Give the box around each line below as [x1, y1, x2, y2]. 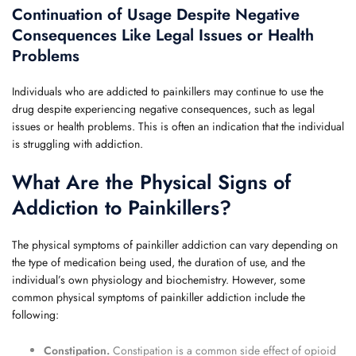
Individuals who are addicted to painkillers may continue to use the [12, 83, 323, 99]
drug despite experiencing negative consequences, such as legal [12, 101, 315, 117]
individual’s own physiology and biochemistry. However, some [12, 272, 305, 288]
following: [12, 307, 59, 323]
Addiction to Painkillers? [12, 193, 231, 222]
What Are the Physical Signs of [12, 168, 291, 196]
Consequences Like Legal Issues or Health [12, 24, 314, 47]
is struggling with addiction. [12, 136, 143, 152]
